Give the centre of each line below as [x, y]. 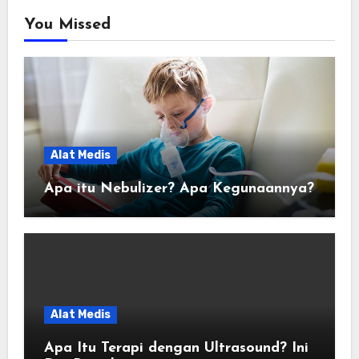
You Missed [67, 25]
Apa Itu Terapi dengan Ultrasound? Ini [176, 348]
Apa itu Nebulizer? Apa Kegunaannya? [179, 189]
